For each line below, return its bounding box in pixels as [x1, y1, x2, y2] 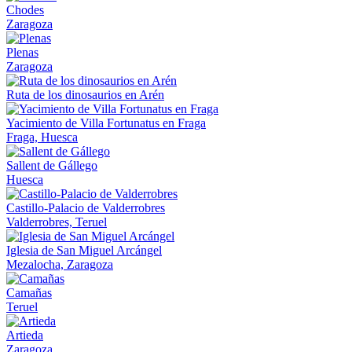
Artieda [6, 328, 43, 342]
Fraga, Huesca [6, 130, 78, 144]
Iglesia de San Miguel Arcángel [6, 243, 162, 257]
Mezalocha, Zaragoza [6, 257, 113, 271]
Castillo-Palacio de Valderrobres [6, 200, 165, 214]
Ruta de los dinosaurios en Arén [6, 87, 164, 101]
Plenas [6, 45, 38, 59]
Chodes [6, 2, 44, 16]
